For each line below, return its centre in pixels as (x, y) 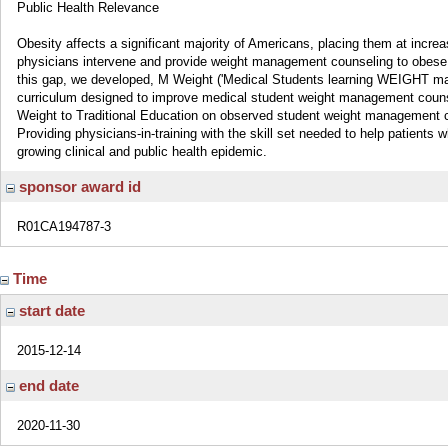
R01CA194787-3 (64, 226)
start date (50, 310)
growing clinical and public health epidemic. (142, 151)
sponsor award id (78, 186)
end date (47, 385)
